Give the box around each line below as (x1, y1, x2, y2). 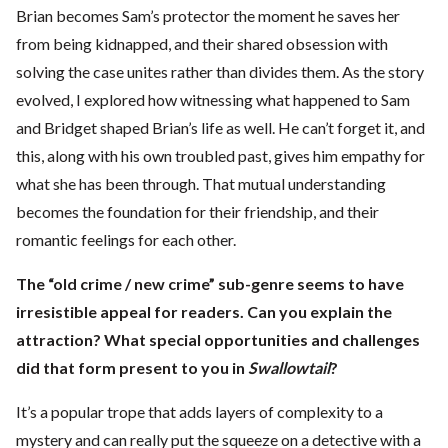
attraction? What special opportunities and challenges (16, 330, 420, 350)
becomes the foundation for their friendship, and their (16, 202, 379, 222)
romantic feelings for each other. (16, 230, 236, 250)
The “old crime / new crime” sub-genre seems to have (16, 274, 404, 294)
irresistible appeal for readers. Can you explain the (16, 302, 392, 322)
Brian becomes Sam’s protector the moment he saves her (16, 6, 400, 26)
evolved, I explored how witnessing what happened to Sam (16, 90, 410, 110)
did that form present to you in (16, 358, 248, 378)
